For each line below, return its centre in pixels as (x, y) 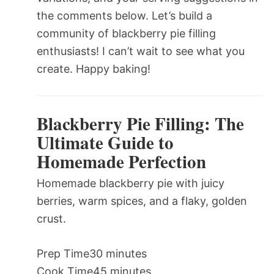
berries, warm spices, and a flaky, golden (142, 201)
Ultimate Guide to (105, 143)
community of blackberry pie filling (126, 33)
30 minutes (118, 254)
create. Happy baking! (94, 68)
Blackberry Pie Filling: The (140, 124)
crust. (51, 219)
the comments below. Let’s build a (124, 15)
